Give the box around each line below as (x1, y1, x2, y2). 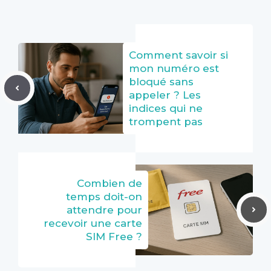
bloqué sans (129, 75, 194, 88)
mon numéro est (129, 62, 219, 74)
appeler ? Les (129, 88, 201, 101)
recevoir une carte (44, 217, 142, 229)
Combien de (77, 177, 142, 189)
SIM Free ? (86, 230, 142, 243)
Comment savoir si (129, 48, 228, 61)
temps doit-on (66, 190, 142, 203)
